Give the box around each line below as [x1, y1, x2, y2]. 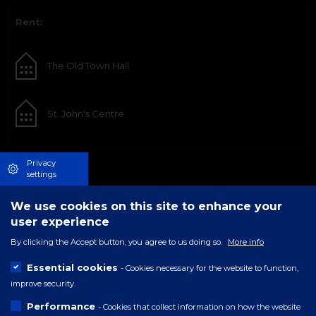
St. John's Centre [47, 107, 125, 119]
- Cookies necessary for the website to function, [120, 262, 298, 273]
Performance [26, 300, 95, 312]
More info [227, 236, 264, 247]
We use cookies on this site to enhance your [11, 199, 282, 213]
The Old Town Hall [47, 60, 130, 72]
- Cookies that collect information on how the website [97, 301, 300, 312]
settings [26, 169, 56, 180]
